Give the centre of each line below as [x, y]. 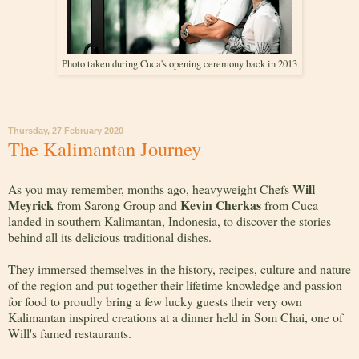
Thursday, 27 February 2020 [66, 131]
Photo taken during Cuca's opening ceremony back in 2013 [179, 64]
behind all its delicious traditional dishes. [110, 236]
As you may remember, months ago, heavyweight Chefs [150, 188]
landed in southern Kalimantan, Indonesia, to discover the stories [169, 220]
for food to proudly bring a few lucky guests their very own [155, 301]
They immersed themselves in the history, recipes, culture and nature [179, 268]
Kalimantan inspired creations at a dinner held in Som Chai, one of [175, 317]
